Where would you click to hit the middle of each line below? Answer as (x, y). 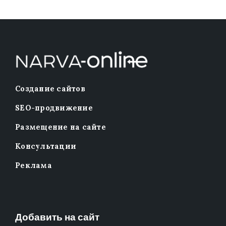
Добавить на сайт (57, 217)
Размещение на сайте (61, 127)
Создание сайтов (50, 89)
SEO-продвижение (54, 108)
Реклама (34, 166)
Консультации (46, 147)
